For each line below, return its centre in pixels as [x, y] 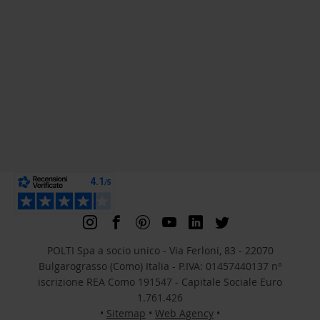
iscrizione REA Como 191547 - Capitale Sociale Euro [160, 282]
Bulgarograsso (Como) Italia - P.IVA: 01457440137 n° [160, 266]
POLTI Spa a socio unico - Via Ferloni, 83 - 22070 [160, 250]
